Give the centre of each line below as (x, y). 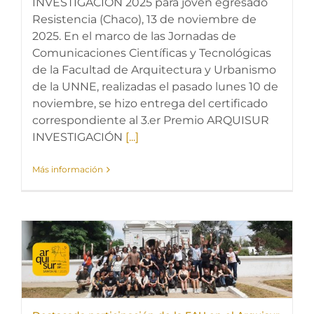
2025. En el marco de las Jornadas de (134, 36)
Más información (68, 169)
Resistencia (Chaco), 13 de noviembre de (144, 19)
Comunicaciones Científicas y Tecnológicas (152, 53)
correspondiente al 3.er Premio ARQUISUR (151, 120)
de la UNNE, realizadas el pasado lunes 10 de (155, 87)
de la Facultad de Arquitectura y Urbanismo (154, 70)
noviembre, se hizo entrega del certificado (150, 103)
